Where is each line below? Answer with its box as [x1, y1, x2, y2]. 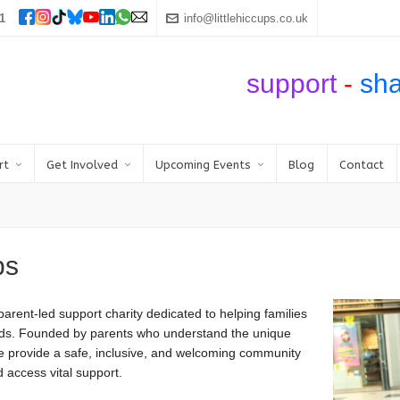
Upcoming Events [155, 158, 251, 171]
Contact [339, 158, 384, 171]
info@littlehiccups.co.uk [184, 11, 308, 25]
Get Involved [46, 158, 118, 171]
